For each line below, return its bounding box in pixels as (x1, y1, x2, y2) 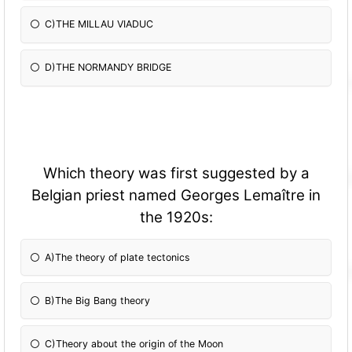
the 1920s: (139, 207, 213, 226)
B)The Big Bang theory (45, 294, 151, 306)
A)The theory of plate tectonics (45, 251, 191, 263)
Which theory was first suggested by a (42, 163, 310, 182)
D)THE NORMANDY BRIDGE (45, 61, 172, 74)
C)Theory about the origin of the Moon (45, 337, 224, 350)
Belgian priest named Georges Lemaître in (31, 185, 321, 204)
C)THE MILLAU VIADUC (45, 18, 154, 31)
